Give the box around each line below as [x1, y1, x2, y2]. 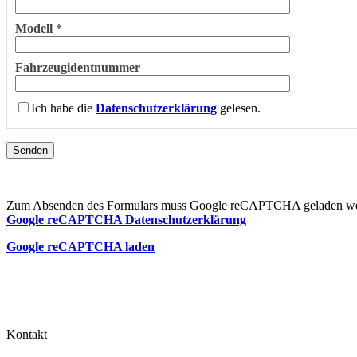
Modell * [15, 21, 62, 35]
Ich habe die [31, 100, 96, 115]
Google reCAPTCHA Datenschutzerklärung [6, 212, 246, 226]
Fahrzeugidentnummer [15, 60, 140, 74]
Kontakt [6, 327, 47, 341]
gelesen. [217, 100, 261, 115]
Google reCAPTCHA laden [6, 239, 155, 253]
